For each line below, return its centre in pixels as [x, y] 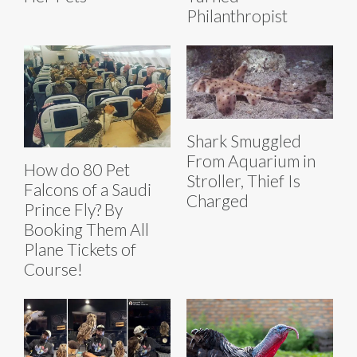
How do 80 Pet [77, 170]
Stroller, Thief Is [243, 180]
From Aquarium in [251, 160]
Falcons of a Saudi [88, 190]
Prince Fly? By [73, 210]
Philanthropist [237, 16]
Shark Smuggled [244, 140]
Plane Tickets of [80, 249]
